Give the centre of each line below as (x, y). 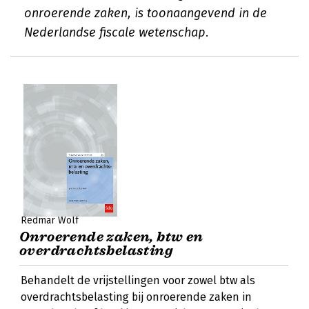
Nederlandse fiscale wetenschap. (117, 32)
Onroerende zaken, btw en (111, 237)
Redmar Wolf (50, 220)
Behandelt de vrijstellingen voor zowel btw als (138, 280)
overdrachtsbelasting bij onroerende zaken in (136, 297)
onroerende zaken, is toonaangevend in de (146, 13)
